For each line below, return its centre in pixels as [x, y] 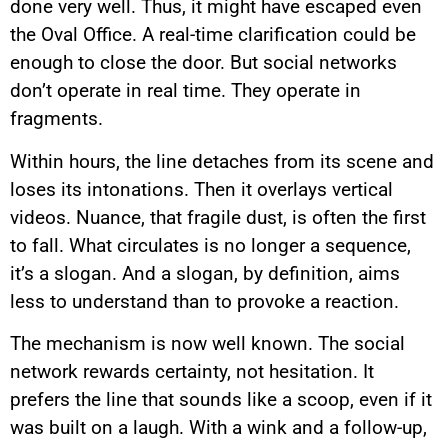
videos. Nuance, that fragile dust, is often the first [218, 217]
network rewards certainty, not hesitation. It [192, 372]
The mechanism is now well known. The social [207, 344]
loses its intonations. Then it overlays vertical [201, 189]
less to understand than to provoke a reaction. [204, 301]
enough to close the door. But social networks [203, 63]
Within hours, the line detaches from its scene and [222, 161]
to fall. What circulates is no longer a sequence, [210, 245]
